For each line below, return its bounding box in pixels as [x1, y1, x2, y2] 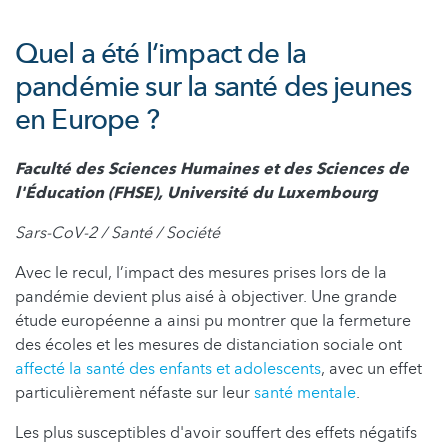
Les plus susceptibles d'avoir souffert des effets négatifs [15, 421, 417, 444]
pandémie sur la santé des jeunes [15, 67, 412, 106]
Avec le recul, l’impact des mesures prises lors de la [15, 261, 387, 284]
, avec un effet [321, 357, 422, 380]
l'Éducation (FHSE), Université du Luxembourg [15, 181, 378, 204]
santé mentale [254, 381, 356, 404]
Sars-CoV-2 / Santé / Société [15, 221, 220, 244]
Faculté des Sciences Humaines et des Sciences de [15, 157, 409, 180]
